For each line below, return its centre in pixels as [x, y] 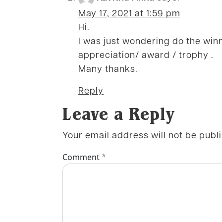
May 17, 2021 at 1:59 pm [129, 13]
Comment [82, 157]
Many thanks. [108, 68]
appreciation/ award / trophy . [146, 55]
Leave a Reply [119, 114]
